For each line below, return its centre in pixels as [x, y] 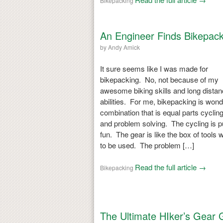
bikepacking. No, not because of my [159, 79]
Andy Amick [124, 47]
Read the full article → [170, 167]
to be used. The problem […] [147, 145]
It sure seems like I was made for [154, 68]
